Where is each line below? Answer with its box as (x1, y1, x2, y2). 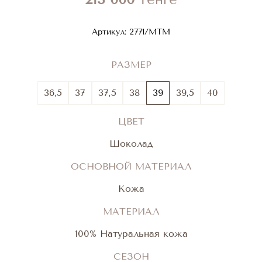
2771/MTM (126, 27, 170, 37)
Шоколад (109, 138, 153, 149)
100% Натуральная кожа (74, 228, 188, 239)
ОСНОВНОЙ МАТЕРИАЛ (70, 161, 192, 172)
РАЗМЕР (111, 59, 151, 70)
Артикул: (92, 27, 126, 37)
